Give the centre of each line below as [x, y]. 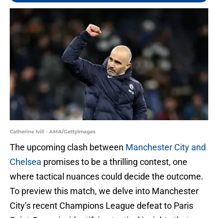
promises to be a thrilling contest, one [114, 162]
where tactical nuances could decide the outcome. [107, 177]
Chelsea [26, 162]
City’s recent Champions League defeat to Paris [101, 206]
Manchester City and [166, 147]
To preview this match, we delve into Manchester [104, 191]
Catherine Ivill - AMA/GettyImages [53, 132]
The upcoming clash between [68, 147]
